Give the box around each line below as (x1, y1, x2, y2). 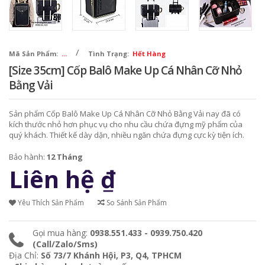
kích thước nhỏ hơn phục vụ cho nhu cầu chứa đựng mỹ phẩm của (9, 118, 243, 130)
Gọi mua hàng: (33, 227, 90, 238)
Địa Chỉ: (9, 249, 41, 261)
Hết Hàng (132, 49, 166, 58)
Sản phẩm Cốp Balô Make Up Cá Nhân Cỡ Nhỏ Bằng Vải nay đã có (9, 108, 241, 119)
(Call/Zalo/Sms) (33, 238, 98, 250)
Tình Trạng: (88, 49, 129, 58)
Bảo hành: (9, 151, 47, 162)
